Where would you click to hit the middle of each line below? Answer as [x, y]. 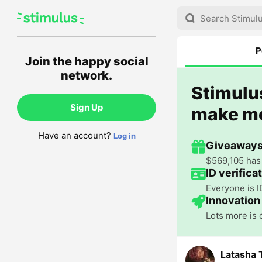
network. [87, 75]
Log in [124, 136]
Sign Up [87, 107]
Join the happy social [87, 61]
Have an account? [74, 135]
